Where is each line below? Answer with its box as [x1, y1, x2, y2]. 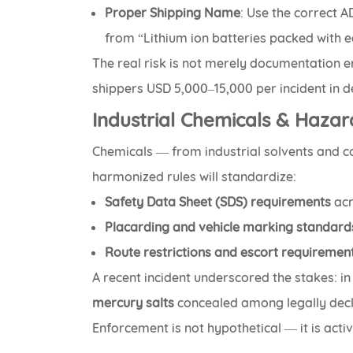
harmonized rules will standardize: [92, 169, 297, 185]
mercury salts [92, 295, 175, 311]
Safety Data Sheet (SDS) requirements [105, 194, 332, 210]
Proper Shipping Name [105, 5, 241, 21]
